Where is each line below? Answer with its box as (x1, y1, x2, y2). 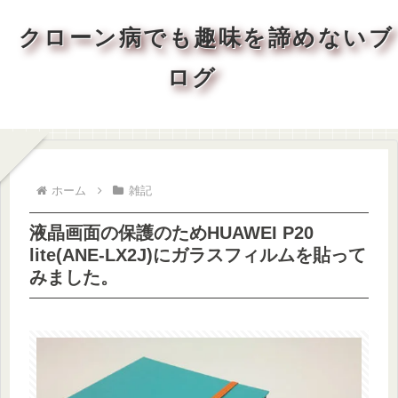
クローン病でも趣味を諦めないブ (18, 25, 394, 50)
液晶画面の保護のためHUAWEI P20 (29, 222, 314, 243)
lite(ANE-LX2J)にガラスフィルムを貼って (29, 244, 366, 265)
